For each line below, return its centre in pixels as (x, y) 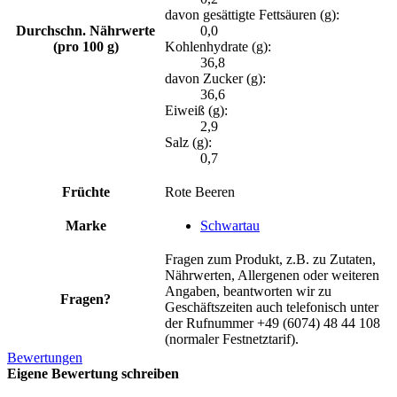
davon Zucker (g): (217, 78)
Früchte (86, 191)
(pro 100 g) (86, 46)
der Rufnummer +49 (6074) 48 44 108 (272, 323)
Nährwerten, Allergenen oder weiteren (272, 275)
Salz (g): (190, 142)
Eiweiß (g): (198, 110)
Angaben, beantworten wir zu (248, 291)
